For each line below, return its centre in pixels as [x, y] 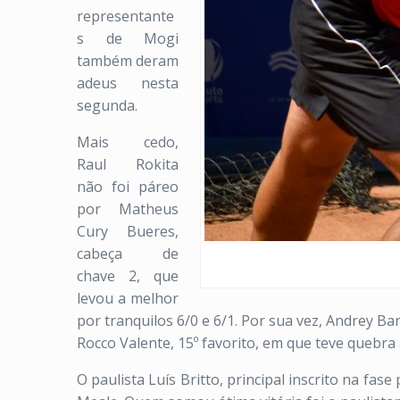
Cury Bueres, [128, 231]
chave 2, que [128, 276]
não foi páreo [128, 187]
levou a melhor [128, 298]
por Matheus [128, 209]
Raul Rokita [128, 164]
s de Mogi [128, 38]
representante [125, 16]
